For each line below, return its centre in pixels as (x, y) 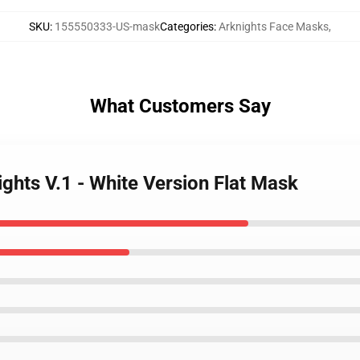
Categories (187, 27)
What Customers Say (180, 106)
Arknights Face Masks (274, 27)
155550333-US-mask (107, 27)
